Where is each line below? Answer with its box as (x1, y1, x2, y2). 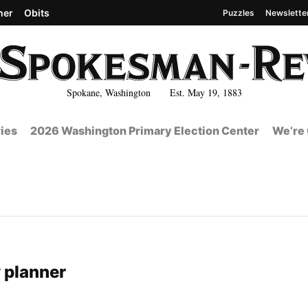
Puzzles (223, 7, 254, 18)
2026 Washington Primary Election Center (30, 124, 259, 137)
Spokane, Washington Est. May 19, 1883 (66, 85, 242, 99)
